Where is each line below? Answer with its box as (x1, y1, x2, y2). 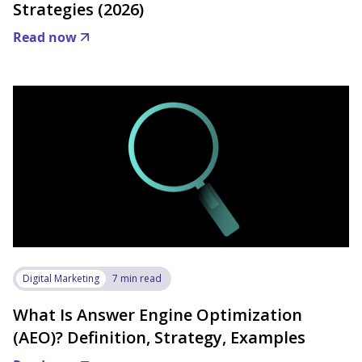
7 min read (112, 271, 162, 285)
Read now (13, 28, 77, 46)
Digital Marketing (23, 271, 99, 285)
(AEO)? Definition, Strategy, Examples (13, 326, 305, 348)
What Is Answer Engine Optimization (13, 304, 302, 326)
